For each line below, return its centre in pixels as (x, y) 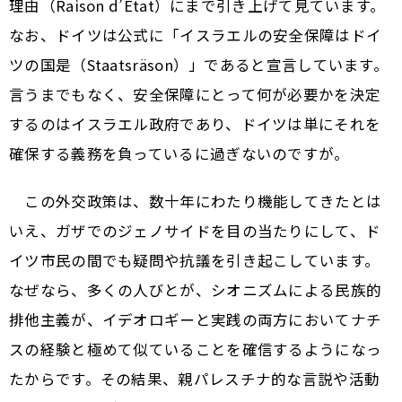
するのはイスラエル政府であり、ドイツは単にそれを (195, 124)
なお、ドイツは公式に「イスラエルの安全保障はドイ (196, 35)
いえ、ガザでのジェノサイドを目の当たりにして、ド (195, 231)
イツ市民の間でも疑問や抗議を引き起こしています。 (195, 261)
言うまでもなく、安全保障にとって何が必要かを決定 (195, 95)
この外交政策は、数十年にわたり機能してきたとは (196, 201)
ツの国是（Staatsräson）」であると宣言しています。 (199, 65)
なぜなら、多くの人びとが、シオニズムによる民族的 (196, 290)
